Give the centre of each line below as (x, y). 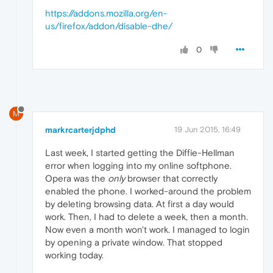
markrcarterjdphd (80, 130)
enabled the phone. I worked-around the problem (148, 191)
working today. (74, 255)
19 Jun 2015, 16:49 (207, 130)
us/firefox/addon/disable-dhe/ (109, 26)
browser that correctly (171, 179)
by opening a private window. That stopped (134, 243)
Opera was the (76, 179)
